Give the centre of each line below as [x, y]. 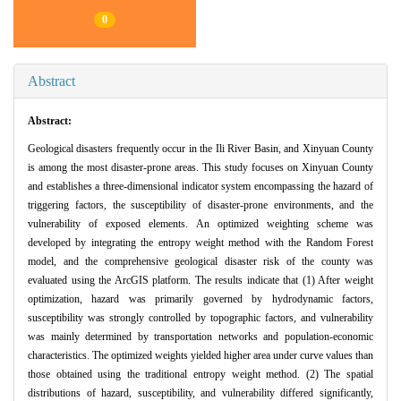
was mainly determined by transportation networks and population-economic [200, 337]
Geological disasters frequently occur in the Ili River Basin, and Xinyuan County [200, 149]
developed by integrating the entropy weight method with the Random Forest [200, 243]
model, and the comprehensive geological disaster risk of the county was [200, 262]
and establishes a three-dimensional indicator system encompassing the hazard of [200, 187]
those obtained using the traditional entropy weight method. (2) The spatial [200, 375]
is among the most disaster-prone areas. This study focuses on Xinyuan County [200, 168]
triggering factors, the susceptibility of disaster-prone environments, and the [200, 205]
